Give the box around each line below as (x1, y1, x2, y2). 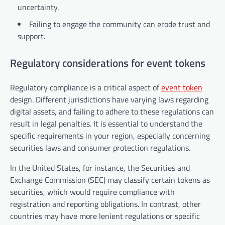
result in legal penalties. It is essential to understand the (10, 117, 202, 130)
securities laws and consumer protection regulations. (10, 141, 190, 154)
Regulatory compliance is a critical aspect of (10, 81, 161, 93)
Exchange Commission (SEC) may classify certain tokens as (10, 173, 210, 186)
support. (18, 30, 45, 43)
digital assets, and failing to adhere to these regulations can (10, 105, 214, 118)
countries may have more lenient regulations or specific (10, 209, 200, 222)
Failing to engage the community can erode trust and (29, 18, 210, 31)
